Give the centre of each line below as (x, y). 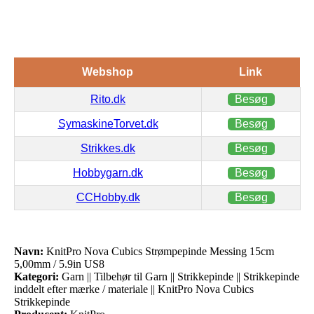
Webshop (108, 71)
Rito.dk (108, 99)
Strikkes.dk (108, 148)
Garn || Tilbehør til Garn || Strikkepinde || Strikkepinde (179, 276)
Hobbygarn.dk (108, 172)
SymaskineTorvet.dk (108, 123)
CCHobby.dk (108, 197)
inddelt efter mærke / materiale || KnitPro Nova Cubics (134, 289)
